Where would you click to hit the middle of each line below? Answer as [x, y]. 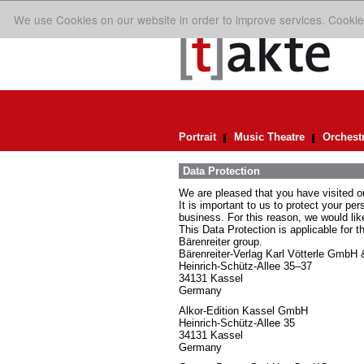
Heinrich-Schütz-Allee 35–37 [245, 266]
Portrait [197, 137]
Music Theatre [269, 137]
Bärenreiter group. [220, 242]
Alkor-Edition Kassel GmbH [243, 311]
